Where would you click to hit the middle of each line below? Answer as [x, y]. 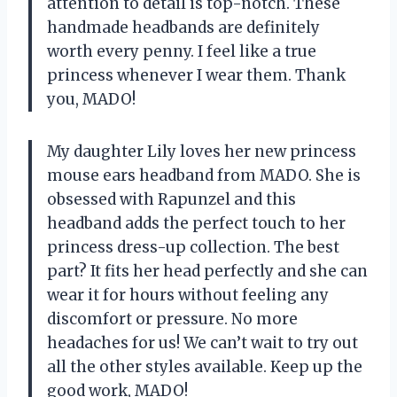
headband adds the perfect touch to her [196, 223]
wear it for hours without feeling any [188, 295]
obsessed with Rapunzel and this [171, 199]
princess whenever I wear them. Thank [196, 75]
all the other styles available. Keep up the [205, 366]
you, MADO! [91, 99]
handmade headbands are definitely [183, 27]
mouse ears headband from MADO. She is [204, 175]
